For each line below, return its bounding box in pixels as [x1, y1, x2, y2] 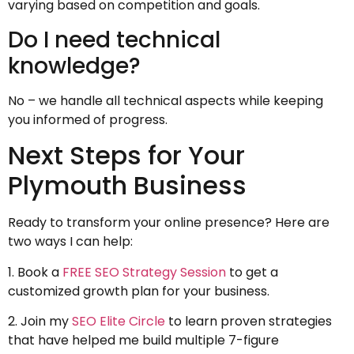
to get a [226, 262, 278, 281]
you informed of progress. [8, 110, 168, 129]
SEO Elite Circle [72, 311, 165, 330]
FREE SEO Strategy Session [62, 262, 226, 281]
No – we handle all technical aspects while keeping [8, 91, 323, 110]
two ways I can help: [8, 232, 133, 251]
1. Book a [8, 262, 62, 281]
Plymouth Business [8, 168, 247, 204]
